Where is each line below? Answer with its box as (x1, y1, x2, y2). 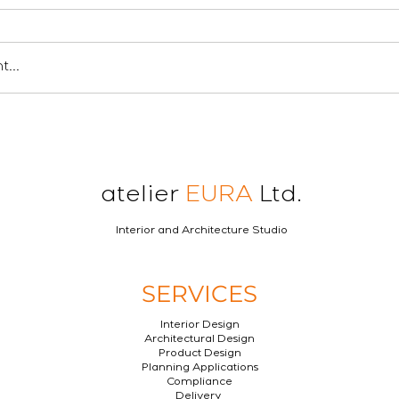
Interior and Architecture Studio (115, 226, 288, 237)
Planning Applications (141, 363, 258, 374)
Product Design (158, 349, 241, 360)
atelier (101, 185, 185, 208)
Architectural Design (144, 335, 255, 346)
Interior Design (159, 321, 240, 331)
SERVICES (142, 280, 257, 308)
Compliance (167, 378, 232, 388)
